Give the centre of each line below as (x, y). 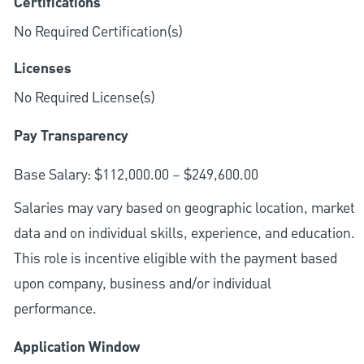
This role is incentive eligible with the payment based (175, 258)
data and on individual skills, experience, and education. (184, 233)
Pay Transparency (71, 136)
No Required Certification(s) (98, 32)
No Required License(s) (84, 97)
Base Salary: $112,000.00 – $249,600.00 (136, 175)
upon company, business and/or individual (142, 284)
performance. (55, 309)
